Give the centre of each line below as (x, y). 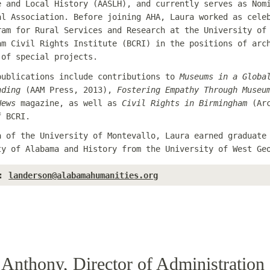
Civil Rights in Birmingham (185, 103)
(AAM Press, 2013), (69, 89)
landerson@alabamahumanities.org (83, 175)
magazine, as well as (69, 103)
